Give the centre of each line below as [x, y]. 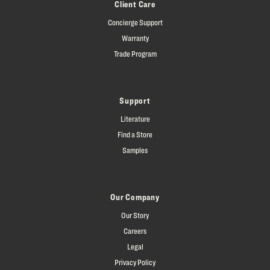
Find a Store [135, 135]
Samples [135, 150]
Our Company [135, 197]
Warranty [135, 38]
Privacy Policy [135, 262]
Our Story [135, 215]
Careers [135, 231]
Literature [135, 119]
